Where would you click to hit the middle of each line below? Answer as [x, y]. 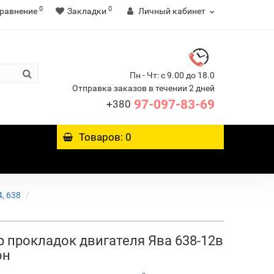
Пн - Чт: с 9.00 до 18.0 [172, 75]
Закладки [87, 11]
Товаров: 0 [106, 137]
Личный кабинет [172, 11]
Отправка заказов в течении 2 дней [143, 88]
